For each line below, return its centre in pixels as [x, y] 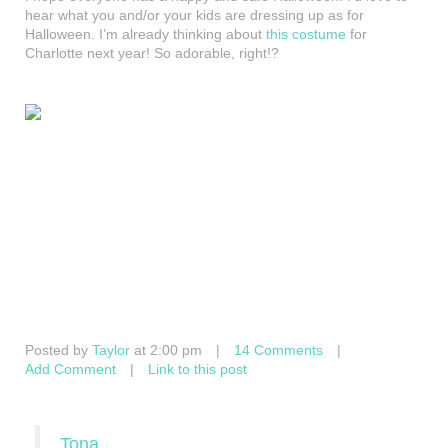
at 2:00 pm [166, 350]
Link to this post [197, 369]
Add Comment [70, 369]
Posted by [58, 350]
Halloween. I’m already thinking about [145, 34]
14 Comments [278, 350]
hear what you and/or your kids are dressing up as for [194, 15]
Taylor [111, 350]
